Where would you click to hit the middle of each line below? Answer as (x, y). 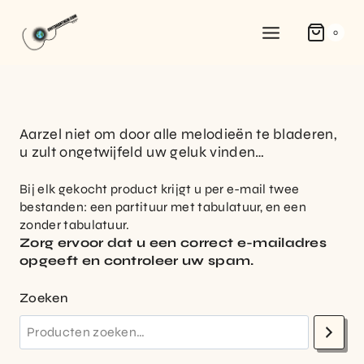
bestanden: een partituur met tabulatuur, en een (163, 207)
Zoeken (44, 298)
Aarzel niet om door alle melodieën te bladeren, (179, 134)
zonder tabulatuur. (75, 225)
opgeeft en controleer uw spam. (137, 260)
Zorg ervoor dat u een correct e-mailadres (173, 243)
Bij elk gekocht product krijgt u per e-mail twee (160, 189)
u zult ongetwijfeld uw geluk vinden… (142, 152)
